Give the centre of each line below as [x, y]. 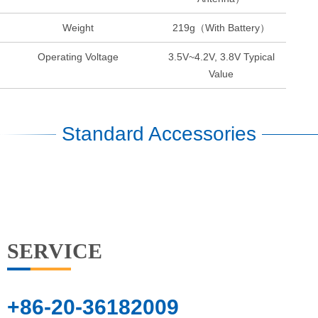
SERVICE [55, 251]
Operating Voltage [78, 57]
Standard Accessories [159, 134]
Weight [78, 28]
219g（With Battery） [221, 28]
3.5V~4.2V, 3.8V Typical [221, 57]
